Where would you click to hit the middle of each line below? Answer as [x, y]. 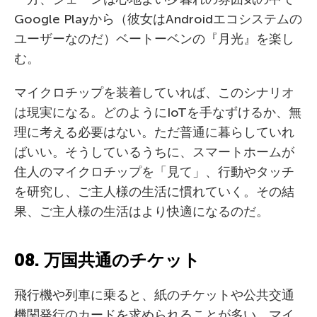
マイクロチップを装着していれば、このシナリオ [154, 93]
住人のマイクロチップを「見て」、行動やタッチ [154, 172]
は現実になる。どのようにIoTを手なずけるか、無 [158, 113]
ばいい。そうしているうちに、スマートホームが [154, 152]
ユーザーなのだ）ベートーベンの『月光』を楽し [154, 39]
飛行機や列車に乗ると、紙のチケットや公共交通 [154, 295]
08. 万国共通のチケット [107, 260]
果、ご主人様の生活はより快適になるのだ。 [142, 212]
